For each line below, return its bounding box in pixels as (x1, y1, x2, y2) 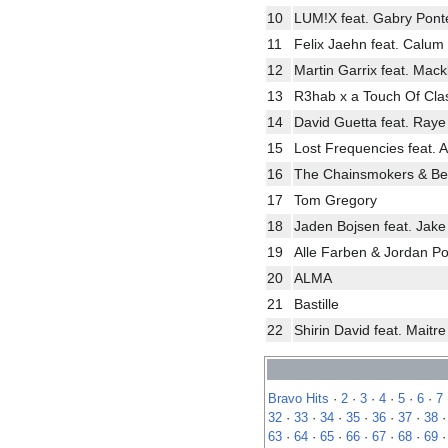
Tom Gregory (294, 191, 377, 208)
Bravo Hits (268, 391, 329, 406)
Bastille (294, 295, 339, 312)
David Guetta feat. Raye (294, 113, 446, 130)
